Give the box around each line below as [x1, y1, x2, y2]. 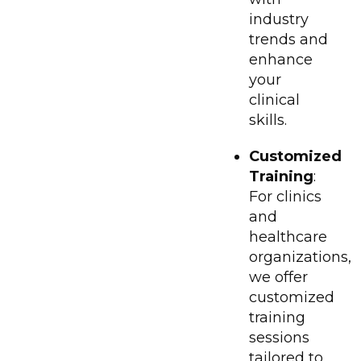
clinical [249, 90, 300, 109]
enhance [249, 50, 313, 68]
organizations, [249, 247, 351, 266]
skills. [249, 110, 287, 129]
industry [249, 10, 309, 28]
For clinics [249, 187, 322, 205]
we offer [249, 268, 308, 286]
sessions [249, 328, 309, 346]
